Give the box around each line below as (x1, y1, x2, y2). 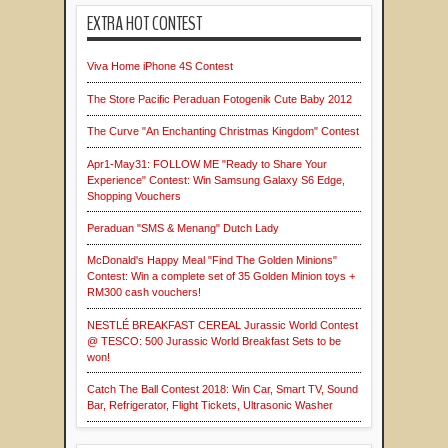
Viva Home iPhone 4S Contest (87, 60, 233, 73)
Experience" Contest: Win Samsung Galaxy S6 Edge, (87, 173, 345, 186)
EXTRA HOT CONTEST (87, 9, 202, 37)
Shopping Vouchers (87, 189, 181, 202)
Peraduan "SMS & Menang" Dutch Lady (87, 221, 279, 234)
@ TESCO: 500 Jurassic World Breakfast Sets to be (87, 334, 341, 347)
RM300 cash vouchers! (87, 286, 201, 299)
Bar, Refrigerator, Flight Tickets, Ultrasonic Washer (87, 399, 333, 412)
